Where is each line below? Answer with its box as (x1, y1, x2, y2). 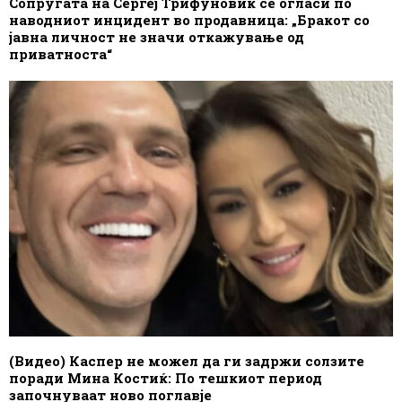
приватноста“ (9, 44, 112, 63)
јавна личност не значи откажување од (9, 27, 304, 46)
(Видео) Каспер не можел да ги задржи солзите (9, 351, 364, 370)
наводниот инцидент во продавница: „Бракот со (9, 10, 370, 29)
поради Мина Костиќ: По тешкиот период (9, 368, 322, 387)
